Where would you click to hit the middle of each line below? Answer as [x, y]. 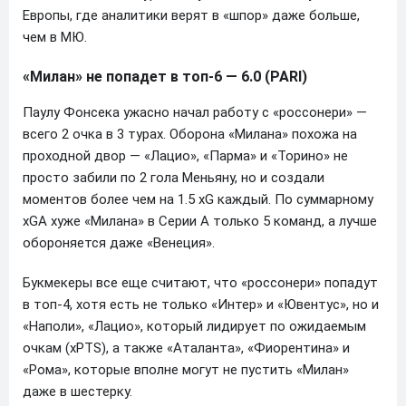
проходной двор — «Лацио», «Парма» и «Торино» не [185, 155]
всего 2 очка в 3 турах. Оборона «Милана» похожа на [190, 134]
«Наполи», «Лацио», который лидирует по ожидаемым [194, 326]
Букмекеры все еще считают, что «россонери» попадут [200, 282]
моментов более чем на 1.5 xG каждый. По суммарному [198, 199]
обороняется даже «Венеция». [119, 242]
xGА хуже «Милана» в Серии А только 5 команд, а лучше [200, 221]
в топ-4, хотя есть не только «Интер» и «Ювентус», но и [201, 304]
